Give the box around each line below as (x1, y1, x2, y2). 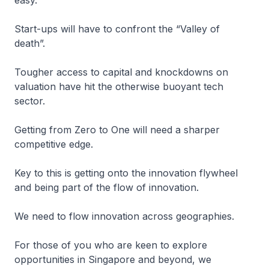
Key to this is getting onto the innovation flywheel (14, 167, 238, 179)
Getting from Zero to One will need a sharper (14, 124, 220, 136)
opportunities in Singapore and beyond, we (14, 253, 211, 265)
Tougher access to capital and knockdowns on (14, 66, 228, 78)
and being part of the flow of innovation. (14, 181, 205, 193)
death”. (14, 37, 48, 49)
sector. (14, 95, 51, 107)
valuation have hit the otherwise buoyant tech (14, 80, 223, 92)
